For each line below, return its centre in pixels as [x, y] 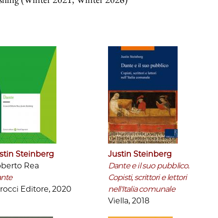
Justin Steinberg [140, 154]
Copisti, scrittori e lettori [147, 177]
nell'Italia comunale [141, 189]
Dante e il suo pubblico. [148, 165]
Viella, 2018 [128, 200]
